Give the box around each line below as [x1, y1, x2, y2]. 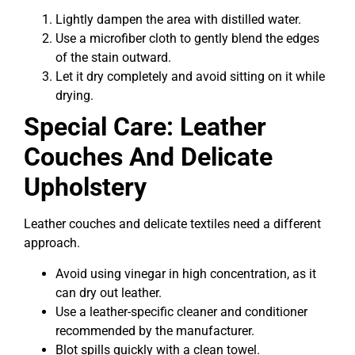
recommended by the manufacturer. [55, 323, 254, 338]
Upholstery [24, 172, 147, 203]
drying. [55, 88, 94, 104]
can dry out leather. [55, 284, 162, 300]
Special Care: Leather [24, 112, 266, 143]
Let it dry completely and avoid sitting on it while [55, 69, 325, 85]
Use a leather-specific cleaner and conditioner [55, 303, 307, 319]
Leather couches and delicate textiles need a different [24, 216, 321, 232]
